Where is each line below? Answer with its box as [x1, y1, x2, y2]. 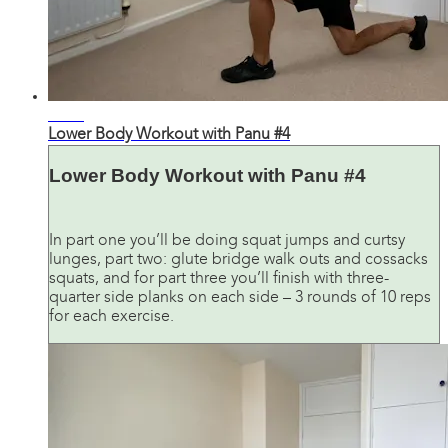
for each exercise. [49, 308, 174, 325]
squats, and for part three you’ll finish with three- [49, 270, 389, 287]
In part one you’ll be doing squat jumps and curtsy [49, 232, 405, 249]
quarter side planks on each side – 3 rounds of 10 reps [49, 289, 431, 306]
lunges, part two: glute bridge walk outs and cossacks [49, 251, 428, 268]
